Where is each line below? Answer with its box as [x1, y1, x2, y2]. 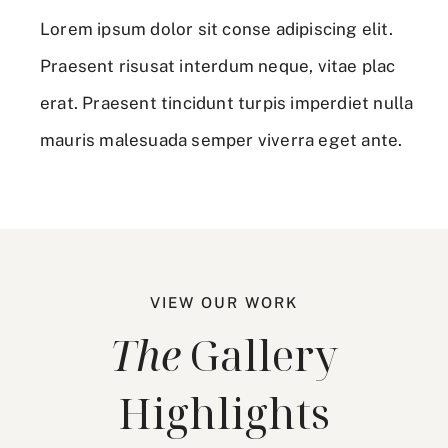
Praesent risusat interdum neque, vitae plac [40, 56, 396, 77]
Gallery [181, 326, 338, 384]
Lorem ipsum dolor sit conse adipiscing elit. [40, 19, 393, 40]
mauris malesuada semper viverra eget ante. [40, 130, 403, 151]
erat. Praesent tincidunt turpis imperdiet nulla [40, 93, 414, 114]
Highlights [118, 384, 330, 442]
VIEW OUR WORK [150, 294, 298, 312]
